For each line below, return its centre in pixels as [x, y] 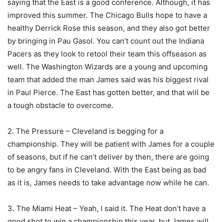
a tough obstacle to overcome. [60, 106]
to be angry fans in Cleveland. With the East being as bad [107, 170]
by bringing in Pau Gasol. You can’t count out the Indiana [106, 41]
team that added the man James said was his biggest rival [108, 80]
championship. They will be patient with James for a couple [111, 144]
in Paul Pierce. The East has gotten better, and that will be [109, 93]
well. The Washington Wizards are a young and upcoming [108, 67]
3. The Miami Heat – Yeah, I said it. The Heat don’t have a [107, 209]
